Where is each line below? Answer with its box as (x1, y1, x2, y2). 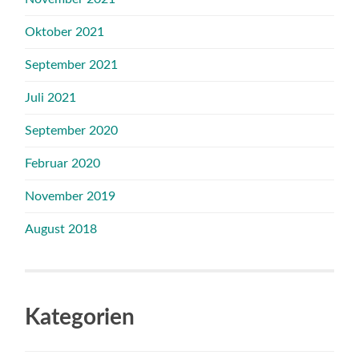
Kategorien (25, 305, 135, 329)
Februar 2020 (25, 156, 101, 170)
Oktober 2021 (25, 25, 105, 38)
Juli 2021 (25, 91, 77, 104)
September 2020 (25, 123, 119, 137)
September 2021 (25, 58, 119, 71)
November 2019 (25, 189, 116, 203)
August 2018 (25, 222, 98, 236)
